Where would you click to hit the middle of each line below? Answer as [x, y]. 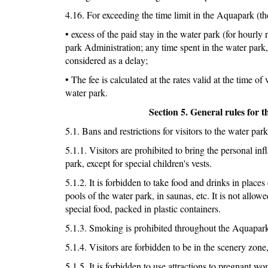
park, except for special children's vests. [138, 163]
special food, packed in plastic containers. [143, 209]
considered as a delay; [106, 60]
